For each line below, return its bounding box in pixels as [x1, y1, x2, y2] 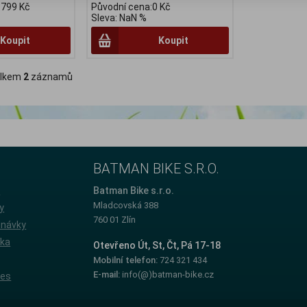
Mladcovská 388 [93, 200, 159, 211]
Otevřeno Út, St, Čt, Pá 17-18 [93, 239, 221, 251]
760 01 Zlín [93, 214, 136, 225]
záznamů [29, 71, 73, 83]
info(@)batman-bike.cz [122, 269, 214, 280]
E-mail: [93, 269, 123, 280]
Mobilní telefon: [93, 254, 160, 265]
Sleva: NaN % [90, 12, 147, 24]
